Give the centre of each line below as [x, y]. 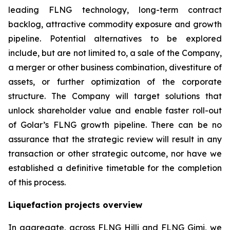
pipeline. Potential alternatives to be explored [115, 39]
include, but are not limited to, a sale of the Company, [115, 53]
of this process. [37, 182]
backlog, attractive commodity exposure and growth [115, 24]
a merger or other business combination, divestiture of [115, 67]
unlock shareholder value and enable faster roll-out [115, 110]
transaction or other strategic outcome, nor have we [115, 154]
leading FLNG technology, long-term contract [115, 10]
